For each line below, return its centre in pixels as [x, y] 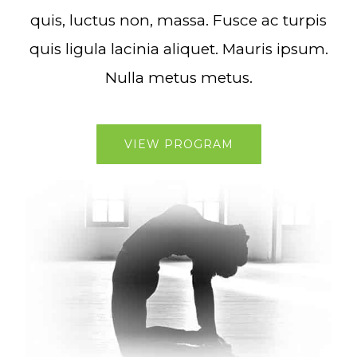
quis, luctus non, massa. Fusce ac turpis [178, 20]
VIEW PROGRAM [178, 144]
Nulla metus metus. [178, 78]
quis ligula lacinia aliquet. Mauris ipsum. [178, 49]
